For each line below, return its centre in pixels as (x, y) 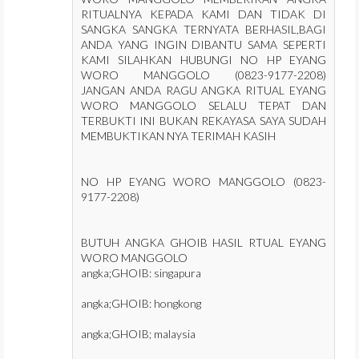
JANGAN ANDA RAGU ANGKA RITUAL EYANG (204, 90)
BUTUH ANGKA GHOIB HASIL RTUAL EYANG (204, 242)
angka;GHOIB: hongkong (141, 303)
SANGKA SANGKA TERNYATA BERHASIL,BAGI (204, 29)
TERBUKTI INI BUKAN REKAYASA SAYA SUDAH (204, 121)
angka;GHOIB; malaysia (138, 334)
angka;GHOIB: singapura (141, 273)
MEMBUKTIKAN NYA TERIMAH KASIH (178, 136)
